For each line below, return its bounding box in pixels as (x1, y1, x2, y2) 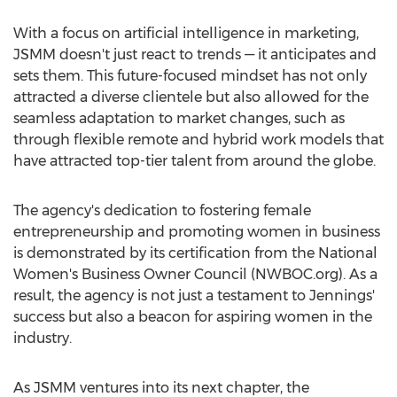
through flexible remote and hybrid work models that (13, 131, 384, 148)
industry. (13, 330, 72, 346)
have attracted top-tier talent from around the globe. (13, 152, 376, 169)
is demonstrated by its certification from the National (13, 245, 378, 261)
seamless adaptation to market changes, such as (13, 110, 345, 127)
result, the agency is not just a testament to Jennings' (13, 287, 375, 304)
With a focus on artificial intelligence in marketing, (13, 25, 359, 42)
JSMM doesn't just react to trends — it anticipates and (13, 46, 377, 63)
